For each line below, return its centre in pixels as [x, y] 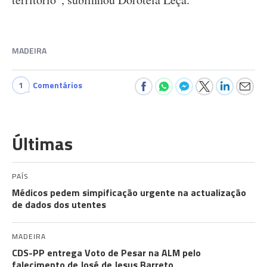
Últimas [42, 144]
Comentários [58, 85]
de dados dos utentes [59, 204]
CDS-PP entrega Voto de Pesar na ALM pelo [106, 253]
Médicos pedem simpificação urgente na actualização [129, 193]
